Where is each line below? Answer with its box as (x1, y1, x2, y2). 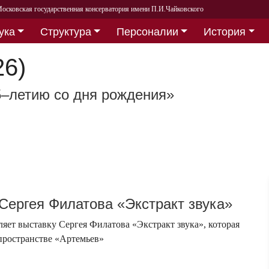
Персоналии (116, 25, 178, 38)
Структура (40, 25, 91, 38)
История (204, 25, 246, 38)
